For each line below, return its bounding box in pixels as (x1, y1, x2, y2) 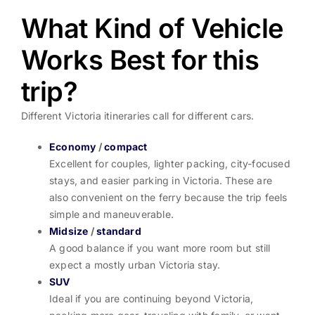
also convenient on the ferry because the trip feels (49, 191, 288, 203)
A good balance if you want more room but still (49, 241, 271, 254)
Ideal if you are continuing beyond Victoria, (49, 292, 254, 304)
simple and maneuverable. (49, 207, 174, 220)
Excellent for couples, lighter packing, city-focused (49, 157, 290, 169)
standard (96, 224, 141, 237)
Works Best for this (20, 43, 259, 76)
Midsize (49, 224, 89, 237)
